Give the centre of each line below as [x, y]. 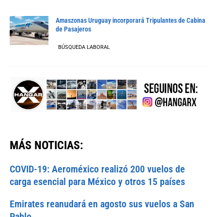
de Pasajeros [73, 29]
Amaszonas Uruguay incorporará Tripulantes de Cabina [131, 20]
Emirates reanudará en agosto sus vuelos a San [102, 204]
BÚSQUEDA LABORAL [84, 47]
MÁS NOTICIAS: [46, 146]
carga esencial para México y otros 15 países [97, 182]
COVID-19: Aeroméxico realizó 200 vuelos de [97, 169]
